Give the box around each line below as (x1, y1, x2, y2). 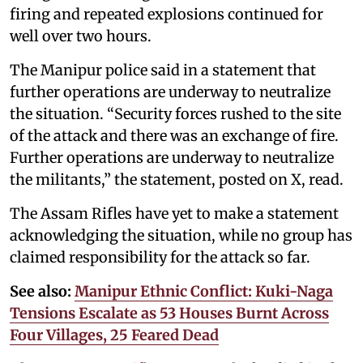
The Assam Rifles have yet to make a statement (10, 203, 339, 223)
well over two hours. (10, 26, 152, 45)
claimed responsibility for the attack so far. (10, 247, 314, 267)
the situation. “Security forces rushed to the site (10, 104, 341, 123)
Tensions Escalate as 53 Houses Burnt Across (10, 303, 329, 322)
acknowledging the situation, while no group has (10, 225, 352, 245)
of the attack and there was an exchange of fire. (10, 126, 339, 145)
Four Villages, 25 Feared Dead (10, 325, 219, 344)
